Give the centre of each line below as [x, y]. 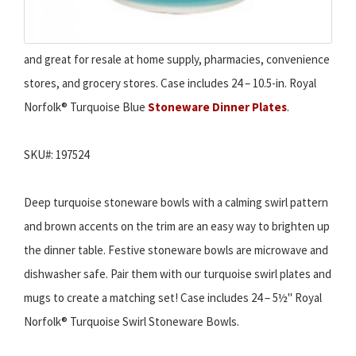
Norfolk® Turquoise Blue [86, 107]
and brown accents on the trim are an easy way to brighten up [177, 226]
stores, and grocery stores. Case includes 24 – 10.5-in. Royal [170, 83]
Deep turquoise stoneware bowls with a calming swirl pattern [176, 203]
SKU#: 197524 [56, 155]
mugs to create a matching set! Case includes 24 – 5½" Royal [173, 298]
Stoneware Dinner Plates [217, 107]
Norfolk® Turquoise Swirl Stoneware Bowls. [132, 322]
